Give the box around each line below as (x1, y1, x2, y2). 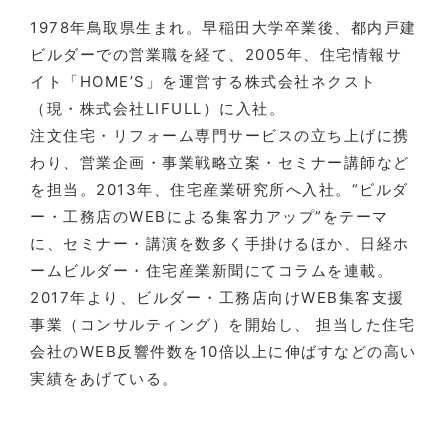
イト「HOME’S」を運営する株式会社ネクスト (30, 72, 377, 92)
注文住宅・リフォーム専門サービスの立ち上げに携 (30, 126, 410, 146)
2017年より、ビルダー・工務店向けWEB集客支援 (30, 288, 405, 308)
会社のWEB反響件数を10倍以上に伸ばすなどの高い (30, 342, 417, 362)
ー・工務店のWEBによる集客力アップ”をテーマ (30, 207, 389, 227)
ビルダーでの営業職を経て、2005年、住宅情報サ (30, 45, 402, 65)
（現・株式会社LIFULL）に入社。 (30, 99, 285, 119)
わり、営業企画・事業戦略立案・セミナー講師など (30, 153, 410, 173)
